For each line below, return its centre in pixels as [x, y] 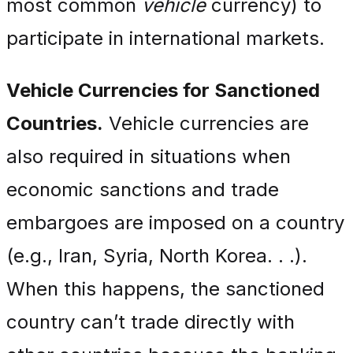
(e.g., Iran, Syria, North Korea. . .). [157, 256]
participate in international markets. [165, 38]
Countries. [55, 123]
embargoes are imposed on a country [175, 223]
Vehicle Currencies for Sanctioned [163, 90]
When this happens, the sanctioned [165, 289]
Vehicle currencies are [206, 123]
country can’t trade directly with [150, 322]
